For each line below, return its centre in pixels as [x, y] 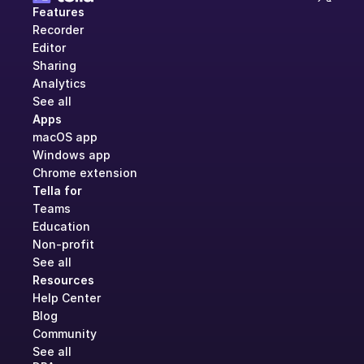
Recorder [58, 30]
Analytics [59, 84]
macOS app [65, 137]
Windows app [71, 155]
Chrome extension [85, 173]
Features [58, 12]
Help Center [67, 298]
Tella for [57, 191]
